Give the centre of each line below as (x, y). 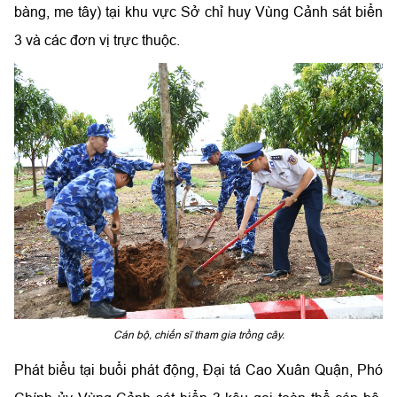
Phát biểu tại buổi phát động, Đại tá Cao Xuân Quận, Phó (198, 369)
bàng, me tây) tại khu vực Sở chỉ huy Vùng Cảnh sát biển (198, 11)
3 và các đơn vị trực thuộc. (97, 39)
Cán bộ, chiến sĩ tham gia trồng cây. (198, 334)
